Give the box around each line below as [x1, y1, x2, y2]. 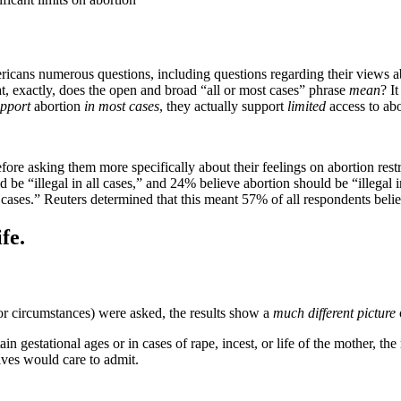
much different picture [273, 304, 396, 320]
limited [287, 98, 326, 114]
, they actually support [159, 98, 287, 114]
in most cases [84, 98, 159, 114]
